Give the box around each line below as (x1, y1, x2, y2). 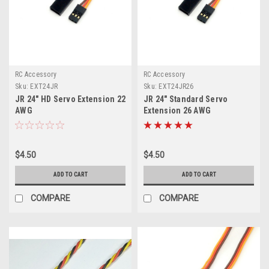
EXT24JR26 (159, 82, 194, 91)
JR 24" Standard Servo (144, 94, 228, 104)
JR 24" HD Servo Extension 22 (15, 94, 125, 104)
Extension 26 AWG (144, 106, 211, 115)
